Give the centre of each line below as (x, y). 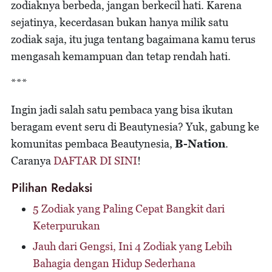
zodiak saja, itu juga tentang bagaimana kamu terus (133, 39)
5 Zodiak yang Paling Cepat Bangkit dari (129, 208)
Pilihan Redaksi (52, 188)
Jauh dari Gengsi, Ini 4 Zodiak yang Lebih (132, 246)
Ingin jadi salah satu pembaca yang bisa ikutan (122, 109)
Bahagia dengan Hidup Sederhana (114, 263)
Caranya (32, 160)
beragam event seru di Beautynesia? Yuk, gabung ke (135, 126)
